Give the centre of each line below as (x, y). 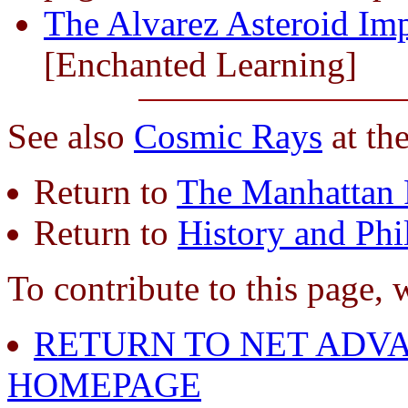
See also (71, 136)
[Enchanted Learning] (200, 64)
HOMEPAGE (104, 384)
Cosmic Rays (228, 136)
